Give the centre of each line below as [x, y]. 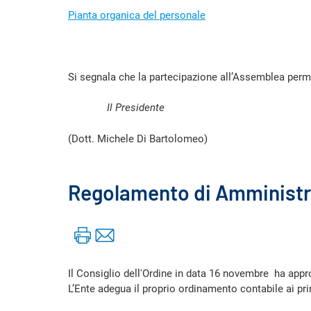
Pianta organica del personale [137, 15]
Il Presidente [134, 108]
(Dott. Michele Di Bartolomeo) [138, 138]
